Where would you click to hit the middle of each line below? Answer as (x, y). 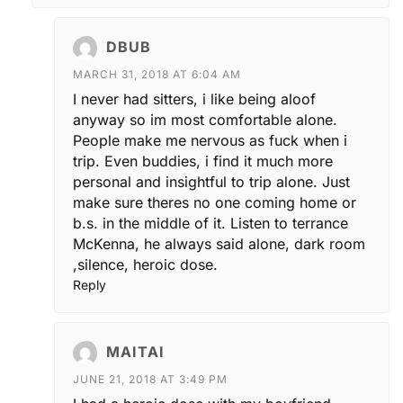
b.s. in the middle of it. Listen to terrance (210, 223)
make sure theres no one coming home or (215, 202)
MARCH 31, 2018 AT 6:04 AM (157, 74)
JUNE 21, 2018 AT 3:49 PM (150, 379)
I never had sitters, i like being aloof (194, 99)
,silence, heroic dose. (145, 264)
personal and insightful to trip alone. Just (211, 181)
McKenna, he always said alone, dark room (219, 243)
